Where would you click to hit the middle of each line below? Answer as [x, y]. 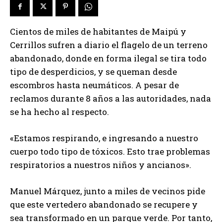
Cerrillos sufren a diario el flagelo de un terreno [109, 45]
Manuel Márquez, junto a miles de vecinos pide [108, 191]
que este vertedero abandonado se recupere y [104, 205]
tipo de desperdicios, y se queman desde [93, 72]
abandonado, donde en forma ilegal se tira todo [108, 58]
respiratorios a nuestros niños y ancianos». [101, 165]
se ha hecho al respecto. [59, 112]
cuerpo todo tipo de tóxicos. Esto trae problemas [110, 152]
